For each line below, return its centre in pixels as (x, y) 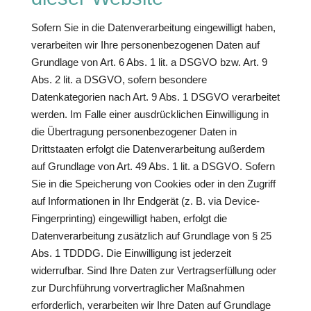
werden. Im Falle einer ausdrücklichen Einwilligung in (150, 114)
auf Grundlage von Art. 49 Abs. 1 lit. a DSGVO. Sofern (153, 166)
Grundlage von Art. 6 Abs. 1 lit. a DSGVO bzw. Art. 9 (149, 62)
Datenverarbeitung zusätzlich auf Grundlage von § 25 (151, 236)
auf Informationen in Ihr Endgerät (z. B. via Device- (145, 201)
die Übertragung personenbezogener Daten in (134, 132)
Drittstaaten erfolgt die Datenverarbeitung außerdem (148, 149)
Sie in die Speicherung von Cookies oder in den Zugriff (153, 184)
